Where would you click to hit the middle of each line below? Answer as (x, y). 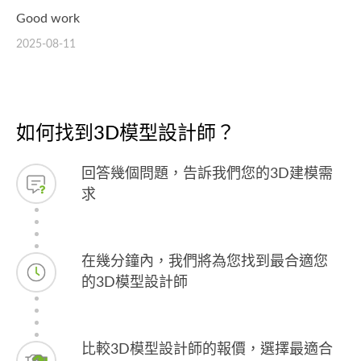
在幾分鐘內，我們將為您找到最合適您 (205, 261)
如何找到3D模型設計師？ (126, 133)
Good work (48, 18)
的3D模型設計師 (135, 282)
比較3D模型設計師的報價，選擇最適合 (207, 349)
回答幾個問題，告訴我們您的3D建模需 (207, 174)
